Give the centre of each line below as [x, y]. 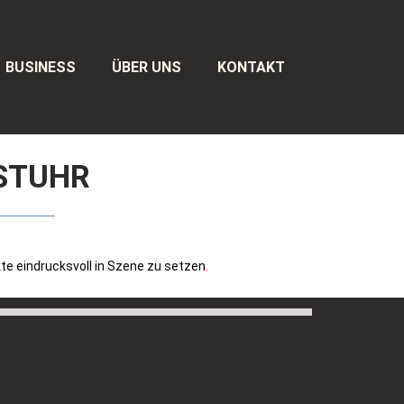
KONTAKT [251, 67]
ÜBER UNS [146, 67]
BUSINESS [40, 67]
